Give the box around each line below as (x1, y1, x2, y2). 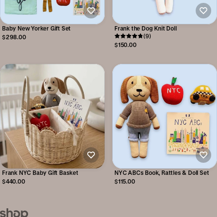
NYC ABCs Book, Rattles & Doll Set (114, 169, 209, 176)
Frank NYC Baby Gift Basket (2, 169, 78, 176)
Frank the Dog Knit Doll (114, 25, 177, 31)
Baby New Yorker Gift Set (2, 25, 71, 31)
